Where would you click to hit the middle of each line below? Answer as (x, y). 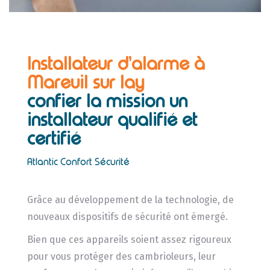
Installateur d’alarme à (116, 64)
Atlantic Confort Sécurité (78, 162)
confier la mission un (107, 101)
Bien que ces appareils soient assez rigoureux (129, 240)
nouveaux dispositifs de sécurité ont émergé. (127, 217)
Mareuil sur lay (85, 83)
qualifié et (157, 120)
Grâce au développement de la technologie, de (130, 200)
